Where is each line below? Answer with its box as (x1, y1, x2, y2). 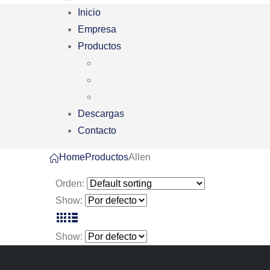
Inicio (78, 7, 101, 17)
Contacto (78, 125, 116, 136)
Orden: (55, 178, 84, 189)
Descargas (78, 108, 124, 119)
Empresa (78, 24, 116, 34)
